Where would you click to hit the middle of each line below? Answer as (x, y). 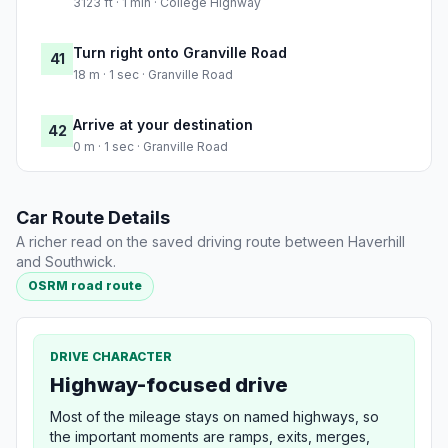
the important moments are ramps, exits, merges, (210, 436)
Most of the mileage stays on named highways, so (214, 416)
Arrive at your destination (163, 125)
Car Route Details (93, 218)
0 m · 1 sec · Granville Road (150, 147)
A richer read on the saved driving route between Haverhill (210, 242)
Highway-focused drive (169, 384)
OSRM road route (85, 286)
